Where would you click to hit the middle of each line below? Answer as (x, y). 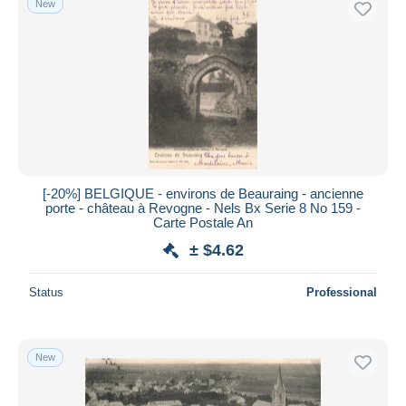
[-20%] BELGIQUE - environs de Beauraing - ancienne (203, 193)
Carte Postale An (203, 222)
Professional (342, 292)
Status (46, 292)
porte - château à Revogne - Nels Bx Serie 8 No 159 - (203, 208)
